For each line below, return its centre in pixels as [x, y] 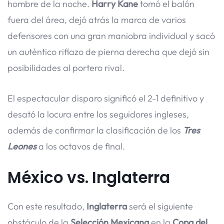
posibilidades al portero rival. [66, 67]
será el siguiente [160, 206]
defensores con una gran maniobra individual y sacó [111, 35]
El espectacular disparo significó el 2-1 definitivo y [106, 98]
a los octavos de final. [81, 146]
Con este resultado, [47, 206]
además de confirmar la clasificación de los [95, 130]
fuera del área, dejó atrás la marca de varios [97, 19]
